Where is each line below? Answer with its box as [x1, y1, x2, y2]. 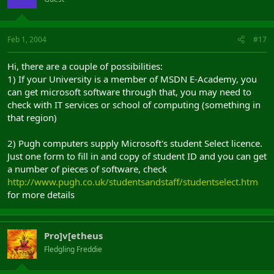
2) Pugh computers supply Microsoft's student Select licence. [7, 136, 262, 149]
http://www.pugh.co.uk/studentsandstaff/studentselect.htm [7, 175, 258, 188]
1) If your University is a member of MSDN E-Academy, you [7, 72, 257, 85]
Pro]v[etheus [44, 229, 103, 242]
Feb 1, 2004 [7, 34, 46, 45]
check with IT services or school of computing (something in [7, 98, 261, 111]
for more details [7, 188, 75, 201]
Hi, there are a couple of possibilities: [7, 59, 163, 72]
